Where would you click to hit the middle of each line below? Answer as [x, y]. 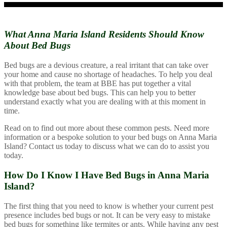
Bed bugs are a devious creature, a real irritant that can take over [106, 65]
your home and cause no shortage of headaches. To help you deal [108, 74]
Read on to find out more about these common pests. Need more [107, 128]
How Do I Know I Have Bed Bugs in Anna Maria [107, 175]
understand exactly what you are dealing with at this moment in [105, 102]
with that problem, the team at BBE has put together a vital [98, 84]
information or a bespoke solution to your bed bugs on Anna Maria [110, 137]
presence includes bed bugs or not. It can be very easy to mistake [107, 215]
